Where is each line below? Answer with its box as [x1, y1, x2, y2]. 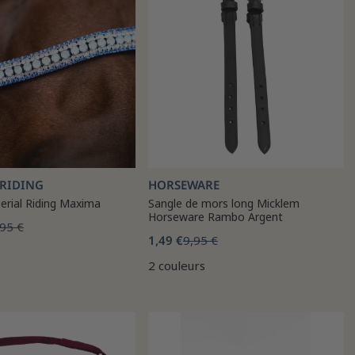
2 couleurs [148, 258, 205, 273]
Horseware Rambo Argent [148, 209, 283, 224]
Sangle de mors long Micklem [148, 196, 300, 211]
